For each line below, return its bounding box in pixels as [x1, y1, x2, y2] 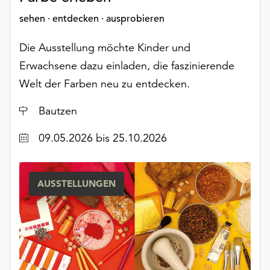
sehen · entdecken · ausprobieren [19, 13, 165, 25]
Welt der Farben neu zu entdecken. [19, 77, 190, 91]
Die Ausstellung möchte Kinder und [19, 40, 190, 55]
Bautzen [39, 104, 77, 118]
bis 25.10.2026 [96, 131, 167, 145]
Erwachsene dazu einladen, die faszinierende [19, 58, 234, 73]
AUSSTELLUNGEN [37, 178, 116, 190]
